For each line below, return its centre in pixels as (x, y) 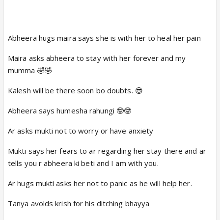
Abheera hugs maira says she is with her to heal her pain (104, 38)
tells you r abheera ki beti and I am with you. (83, 163)
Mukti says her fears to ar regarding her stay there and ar (107, 151)
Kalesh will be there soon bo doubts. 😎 (75, 90)
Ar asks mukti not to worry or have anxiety (81, 131)
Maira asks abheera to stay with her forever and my (97, 58)
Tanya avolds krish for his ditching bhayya (79, 203)
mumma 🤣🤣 (30, 70)
